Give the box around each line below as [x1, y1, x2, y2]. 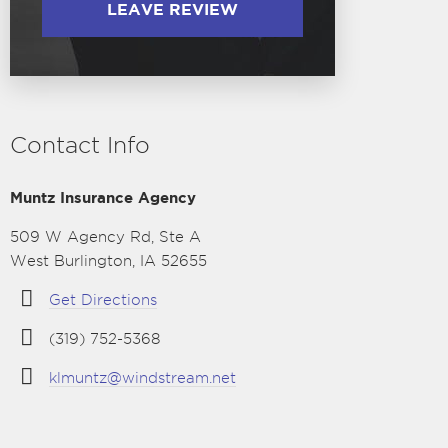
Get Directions [48, 292, 157, 308]
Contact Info [10, 132, 150, 157]
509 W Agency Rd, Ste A [10, 229, 201, 245]
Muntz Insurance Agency [10, 189, 196, 206]
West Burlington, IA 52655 [10, 253, 207, 269]
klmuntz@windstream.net [48, 370, 236, 386]
